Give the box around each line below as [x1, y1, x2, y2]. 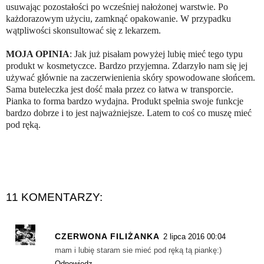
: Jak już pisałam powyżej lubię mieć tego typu [70, 48, 243, 59]
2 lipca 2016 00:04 [163, 232, 226, 241]
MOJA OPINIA [6, 48, 70, 59]
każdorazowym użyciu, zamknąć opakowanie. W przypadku [6, 13, 231, 24]
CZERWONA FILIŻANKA [55, 231, 160, 241]
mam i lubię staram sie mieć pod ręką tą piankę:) [55, 245, 222, 255]
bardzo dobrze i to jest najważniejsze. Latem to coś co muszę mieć [6, 107, 252, 118]
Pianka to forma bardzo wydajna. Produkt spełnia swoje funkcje [6, 95, 243, 106]
